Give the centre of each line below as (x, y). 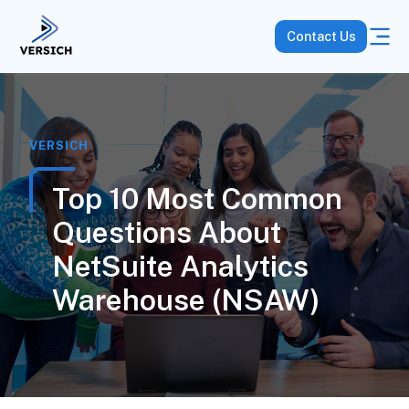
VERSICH (58, 146)
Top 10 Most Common (197, 199)
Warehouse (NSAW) (185, 300)
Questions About (166, 232)
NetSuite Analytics (180, 266)
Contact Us (321, 37)
